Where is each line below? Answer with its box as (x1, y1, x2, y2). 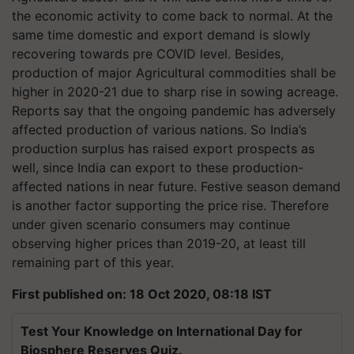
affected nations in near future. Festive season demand (12, 179, 341, 194)
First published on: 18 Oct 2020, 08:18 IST (12, 286, 272, 302)
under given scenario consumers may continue (12, 217, 290, 232)
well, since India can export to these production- (12, 160, 303, 175)
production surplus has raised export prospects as (12, 141, 314, 156)
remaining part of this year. (12, 254, 178, 270)
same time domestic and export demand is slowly (12, 27, 311, 43)
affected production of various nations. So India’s (12, 122, 307, 137)
